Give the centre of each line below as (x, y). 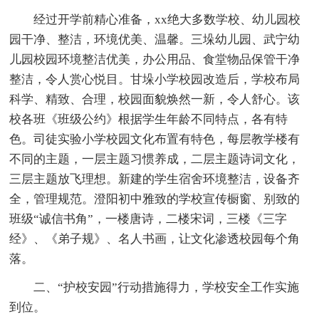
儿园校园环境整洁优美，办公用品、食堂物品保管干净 (155, 59)
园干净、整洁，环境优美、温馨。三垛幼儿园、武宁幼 (155, 39)
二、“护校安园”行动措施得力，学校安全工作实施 (155, 287)
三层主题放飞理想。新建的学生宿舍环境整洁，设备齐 (155, 179)
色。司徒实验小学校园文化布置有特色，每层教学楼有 (155, 139)
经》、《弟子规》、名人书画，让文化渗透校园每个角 (155, 239)
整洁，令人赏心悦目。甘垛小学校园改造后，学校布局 (155, 79)
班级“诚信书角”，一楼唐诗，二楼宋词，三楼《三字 (148, 219)
